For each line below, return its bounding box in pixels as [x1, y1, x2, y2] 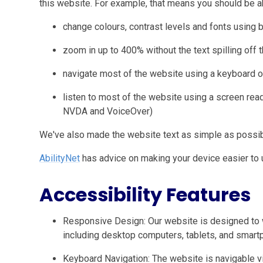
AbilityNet [39, 153, 80, 164]
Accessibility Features [39, 181, 251, 208]
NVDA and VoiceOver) [63, 106, 153, 117]
